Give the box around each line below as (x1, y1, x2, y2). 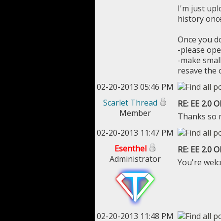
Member (119, 108, 151, 118)
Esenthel (114, 143, 147, 154)
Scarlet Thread (103, 97, 157, 108)
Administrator (110, 153, 161, 164)
